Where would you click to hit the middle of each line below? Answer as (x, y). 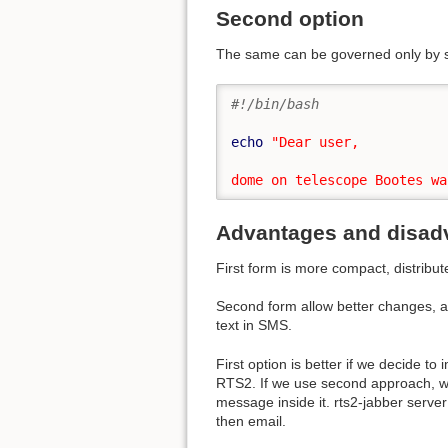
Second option (290, 19)
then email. (251, 421)
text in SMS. (254, 325)
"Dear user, (315, 141)
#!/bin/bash (275, 103)
